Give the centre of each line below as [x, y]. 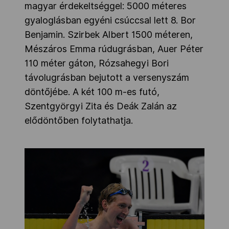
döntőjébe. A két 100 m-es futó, [92, 92]
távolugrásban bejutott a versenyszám [107, 78]
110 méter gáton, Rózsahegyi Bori [97, 63]
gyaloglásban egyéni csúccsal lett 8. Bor [110, 20]
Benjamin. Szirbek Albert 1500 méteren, [109, 35]
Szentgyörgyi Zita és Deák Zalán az [101, 106]
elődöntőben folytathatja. [79, 121]
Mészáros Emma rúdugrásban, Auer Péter [114, 49]
